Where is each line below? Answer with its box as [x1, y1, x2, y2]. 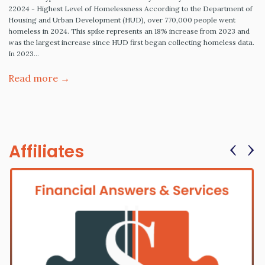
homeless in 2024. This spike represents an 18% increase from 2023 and [8, 26, 250, 35]
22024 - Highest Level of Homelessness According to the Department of [8, 4, 253, 13]
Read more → [8, 72, 70, 84]
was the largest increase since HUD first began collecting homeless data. [8, 37, 255, 47]
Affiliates [9, 140, 84, 163]
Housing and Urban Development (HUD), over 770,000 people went [8, 15, 236, 24]
